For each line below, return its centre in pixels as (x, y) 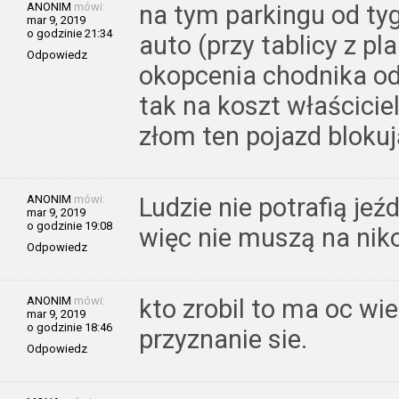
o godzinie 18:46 (69, 327)
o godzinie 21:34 (69, 33)
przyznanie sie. (223, 339)
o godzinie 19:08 (69, 225)
